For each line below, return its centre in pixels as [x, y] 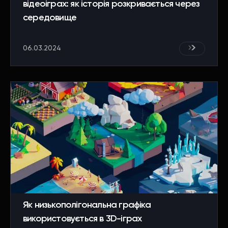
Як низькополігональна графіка [87, 205]
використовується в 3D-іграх [82, 219]
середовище [50, 18]
